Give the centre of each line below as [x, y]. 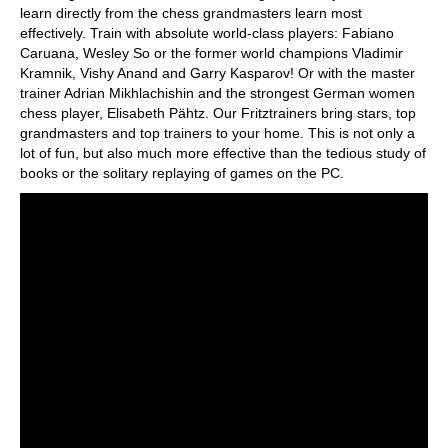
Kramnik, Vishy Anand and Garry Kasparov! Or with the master [217, 73]
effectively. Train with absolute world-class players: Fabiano [207, 33]
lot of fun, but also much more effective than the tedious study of [223, 153]
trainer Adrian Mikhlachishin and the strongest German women [217, 93]
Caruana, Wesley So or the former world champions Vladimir [211, 53]
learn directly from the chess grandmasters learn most [191, 13]
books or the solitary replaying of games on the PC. [182, 173]
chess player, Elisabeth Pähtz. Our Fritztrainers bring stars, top [218, 113]
